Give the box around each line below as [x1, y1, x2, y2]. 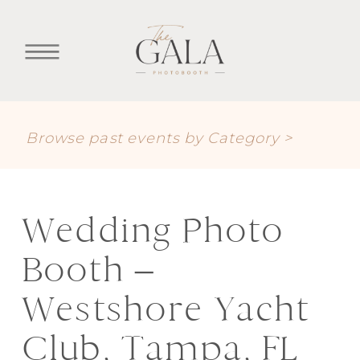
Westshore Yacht [21, 288, 310, 331]
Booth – [21, 248, 154, 292]
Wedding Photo [21, 209, 284, 252]
